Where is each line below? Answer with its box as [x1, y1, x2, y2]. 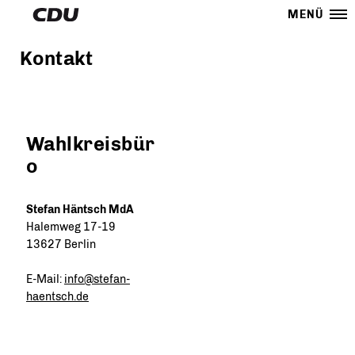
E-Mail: [25, 273, 64, 286]
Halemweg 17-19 [25, 220, 116, 234]
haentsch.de [25, 290, 89, 303]
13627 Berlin [25, 238, 96, 251]
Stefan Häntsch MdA [25, 203, 134, 216]
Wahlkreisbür [25, 132, 155, 155]
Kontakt [20, 47, 94, 70]
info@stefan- [63, 273, 130, 286]
